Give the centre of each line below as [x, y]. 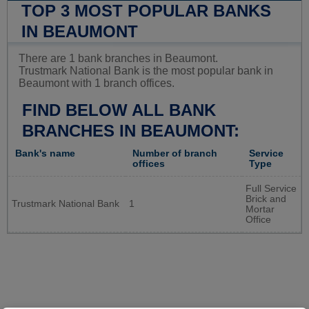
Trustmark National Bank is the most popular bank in [146, 71]
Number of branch [175, 154]
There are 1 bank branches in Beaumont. [118, 59]
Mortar [260, 210]
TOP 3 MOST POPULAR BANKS [146, 11]
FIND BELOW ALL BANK [119, 110]
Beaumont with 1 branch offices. [97, 83]
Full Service [271, 189]
